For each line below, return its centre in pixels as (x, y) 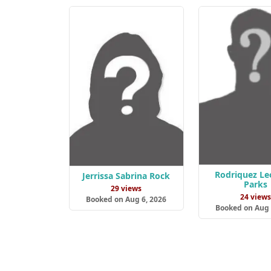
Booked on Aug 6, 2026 (126, 199)
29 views (126, 188)
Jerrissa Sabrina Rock (126, 175)
